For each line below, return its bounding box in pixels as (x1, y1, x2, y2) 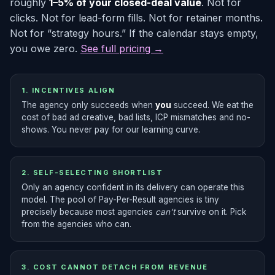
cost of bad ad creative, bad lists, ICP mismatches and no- (21, 112, 250, 122)
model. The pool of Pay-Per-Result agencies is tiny (21, 195, 219, 204)
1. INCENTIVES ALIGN (21, 86, 115, 95)
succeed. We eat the (171, 100, 254, 110)
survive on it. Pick (175, 207, 246, 217)
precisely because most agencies (21, 207, 155, 217)
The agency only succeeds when (21, 100, 155, 110)
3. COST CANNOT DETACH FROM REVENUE (21, 263, 208, 271)
